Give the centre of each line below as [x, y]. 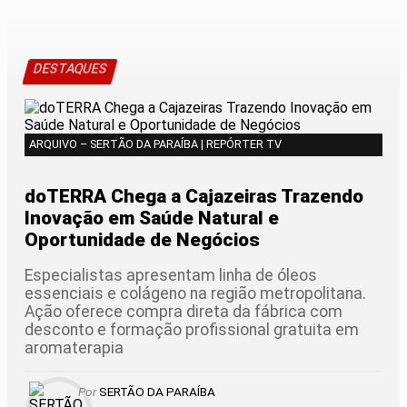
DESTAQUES [71, 69]
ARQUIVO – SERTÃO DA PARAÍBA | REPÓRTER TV [155, 144]
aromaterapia [74, 348]
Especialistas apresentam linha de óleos [171, 276]
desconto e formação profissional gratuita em [192, 330]
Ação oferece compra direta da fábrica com [184, 312]
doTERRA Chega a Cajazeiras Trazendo [194, 197]
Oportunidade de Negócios [142, 240]
